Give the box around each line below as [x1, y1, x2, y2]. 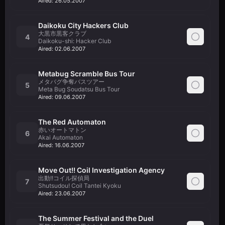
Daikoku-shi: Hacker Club [38, 37, 111, 45]
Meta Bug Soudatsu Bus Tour [38, 85, 120, 93]
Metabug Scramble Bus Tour [38, 69, 135, 78]
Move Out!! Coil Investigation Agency [38, 166, 165, 174]
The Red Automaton [38, 118, 106, 126]
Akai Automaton [38, 134, 83, 141]
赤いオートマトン [38, 126, 86, 134]
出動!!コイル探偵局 [38, 174, 89, 182]
